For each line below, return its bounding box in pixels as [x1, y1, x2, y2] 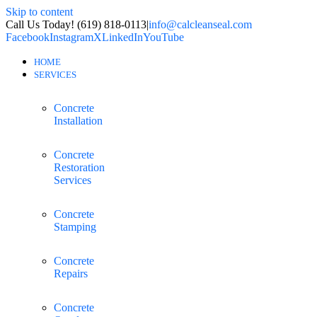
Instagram [50, 31, 93, 43]
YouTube [143, 31, 184, 43]
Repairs [54, 267, 88, 279]
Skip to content [6, 6, 73, 18]
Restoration [54, 161, 105, 173]
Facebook [6, 31, 50, 43]
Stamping [54, 221, 96, 233]
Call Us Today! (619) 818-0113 [6, 18, 146, 30]
